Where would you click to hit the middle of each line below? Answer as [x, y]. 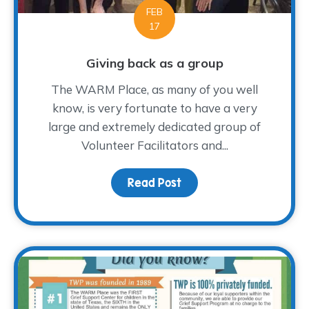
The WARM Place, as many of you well [154, 90]
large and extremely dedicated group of [154, 127]
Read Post [154, 183]
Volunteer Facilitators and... [154, 146]
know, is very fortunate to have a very [154, 108]
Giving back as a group [154, 63]
